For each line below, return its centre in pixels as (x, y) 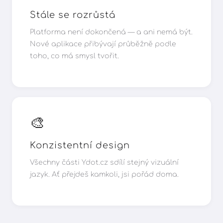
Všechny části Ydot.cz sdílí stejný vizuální (104, 163)
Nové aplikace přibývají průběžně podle (103, 44)
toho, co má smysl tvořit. (74, 56)
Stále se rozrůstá (73, 15)
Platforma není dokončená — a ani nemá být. (111, 32)
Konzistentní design (80, 145)
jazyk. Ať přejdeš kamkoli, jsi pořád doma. (104, 175)
